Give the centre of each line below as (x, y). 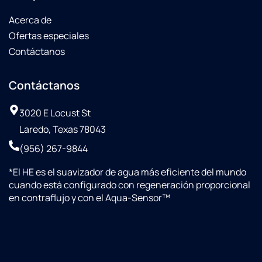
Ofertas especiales (49, 35)
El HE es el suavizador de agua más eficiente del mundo (130, 172)
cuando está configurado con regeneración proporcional (130, 185)
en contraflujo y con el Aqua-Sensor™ (89, 197)
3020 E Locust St (55, 113)
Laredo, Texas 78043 (63, 129)
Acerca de (30, 20)
